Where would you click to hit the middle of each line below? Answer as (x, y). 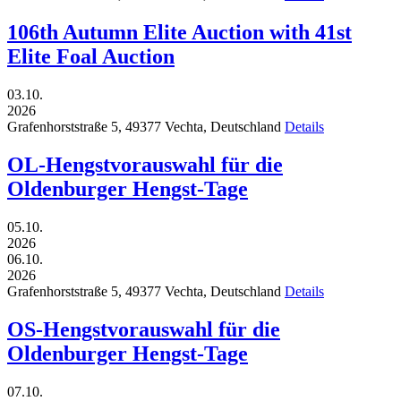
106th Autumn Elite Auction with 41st (179, 33)
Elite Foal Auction (91, 57)
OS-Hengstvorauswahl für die (144, 329)
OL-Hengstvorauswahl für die (145, 164)
